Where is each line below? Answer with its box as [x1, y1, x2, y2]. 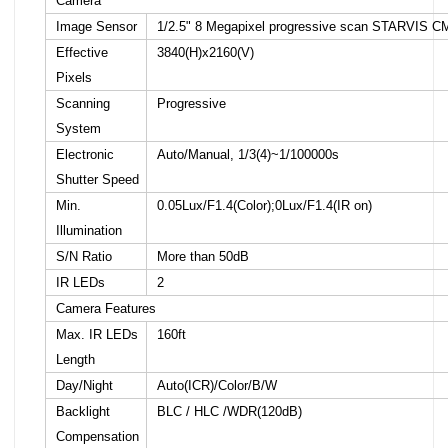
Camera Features [56, 301, 156, 316]
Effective [56, 45, 108, 60]
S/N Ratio [56, 249, 112, 264]
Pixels [56, 70, 92, 85]
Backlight [56, 404, 110, 419]
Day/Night [56, 378, 113, 393]
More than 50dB [157, 249, 249, 264]
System [56, 121, 101, 136]
